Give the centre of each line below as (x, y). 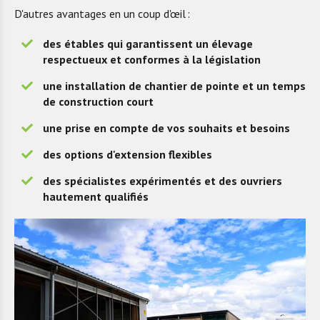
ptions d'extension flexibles (141, 154)
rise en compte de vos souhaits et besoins (181, 128)
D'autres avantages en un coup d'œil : (102, 14)
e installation (92, 86)
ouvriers (261, 181)
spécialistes (95, 181)
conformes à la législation (191, 59)
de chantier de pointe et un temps (217, 86)
